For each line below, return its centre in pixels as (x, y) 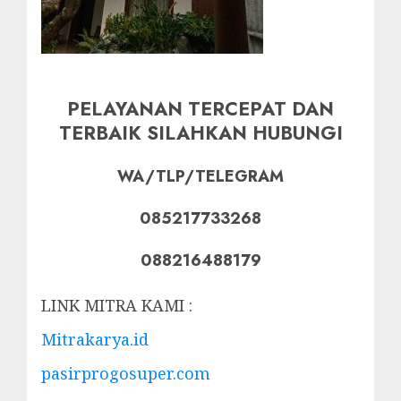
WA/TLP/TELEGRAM (200, 177)
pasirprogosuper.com (126, 373)
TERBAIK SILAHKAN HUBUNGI (200, 133)
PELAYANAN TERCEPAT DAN (200, 109)
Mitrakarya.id (95, 339)
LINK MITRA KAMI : (117, 305)
